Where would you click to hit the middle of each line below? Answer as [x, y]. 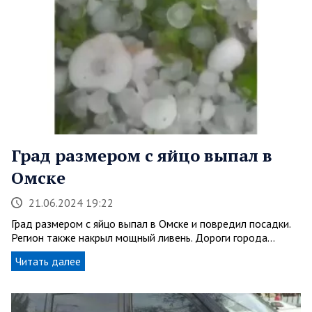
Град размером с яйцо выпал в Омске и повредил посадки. [151, 224]
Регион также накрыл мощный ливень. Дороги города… [143, 238]
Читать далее [48, 262]
